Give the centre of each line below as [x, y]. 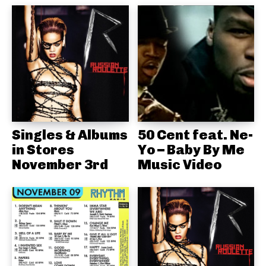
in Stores [43, 150]
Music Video [179, 165]
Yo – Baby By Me [191, 150]
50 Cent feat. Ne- [195, 135]
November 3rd [60, 165]
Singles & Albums [70, 135]
